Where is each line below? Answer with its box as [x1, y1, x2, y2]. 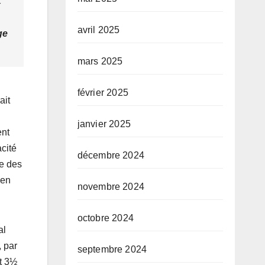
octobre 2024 [77, 213, 134, 224]
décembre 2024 [77, 150, 145, 161]
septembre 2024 [77, 244, 147, 255]
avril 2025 [77, 25, 120, 35]
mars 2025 [77, 56, 123, 67]
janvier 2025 [77, 119, 131, 130]
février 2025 [77, 88, 128, 98]
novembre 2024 [77, 182, 145, 192]
